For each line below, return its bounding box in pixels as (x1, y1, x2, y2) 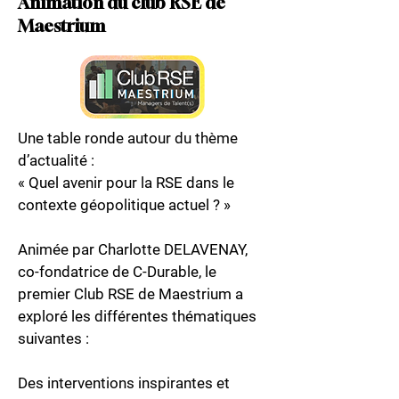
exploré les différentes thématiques (18, 307, 256, 325)
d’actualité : (18, 151, 94, 169)
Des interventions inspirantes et (18, 374, 230, 392)
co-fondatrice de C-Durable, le (18, 263, 216, 281)
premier (18, 285, 74, 303)
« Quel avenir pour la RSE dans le (18, 174, 234, 191)
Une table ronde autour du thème (18, 129, 238, 147)
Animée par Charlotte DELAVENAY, (18, 240, 251, 258)
